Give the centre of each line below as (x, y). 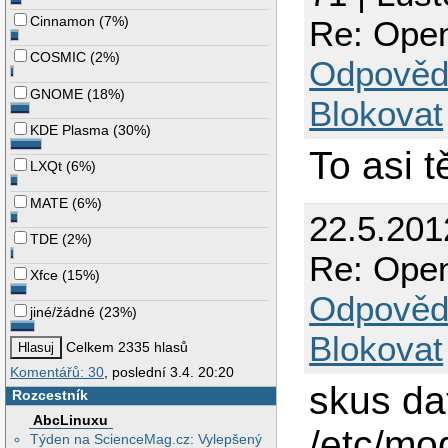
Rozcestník (49, 395)
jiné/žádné (63, 311)
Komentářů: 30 (57, 372)
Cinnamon (63, 21)
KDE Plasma (70, 130)
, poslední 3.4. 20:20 (169, 372)
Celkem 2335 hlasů (125, 347)
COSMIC (58, 57)
